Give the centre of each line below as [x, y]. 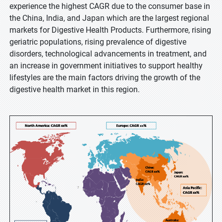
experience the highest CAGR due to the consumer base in [110, 6]
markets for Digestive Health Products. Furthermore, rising [110, 30]
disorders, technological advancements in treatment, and [108, 54]
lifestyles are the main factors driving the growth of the [105, 78]
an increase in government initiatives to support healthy [106, 66]
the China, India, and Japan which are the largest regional [109, 18]
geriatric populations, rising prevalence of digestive [98, 42]
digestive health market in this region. [75, 89]
